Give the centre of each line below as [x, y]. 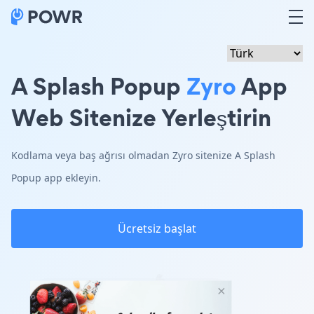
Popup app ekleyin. [56, 178]
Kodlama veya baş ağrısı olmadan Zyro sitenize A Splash [143, 155]
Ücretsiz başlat [157, 228]
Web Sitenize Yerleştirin [141, 117]
